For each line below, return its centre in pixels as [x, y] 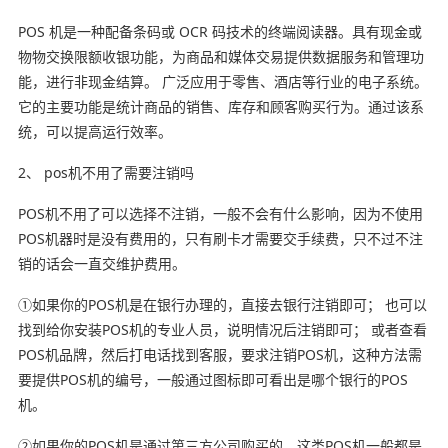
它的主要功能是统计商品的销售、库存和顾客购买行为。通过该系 [220, 106]
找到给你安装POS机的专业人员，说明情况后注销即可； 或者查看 [222, 329]
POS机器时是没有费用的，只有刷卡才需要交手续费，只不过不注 [220, 238]
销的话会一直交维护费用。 [101, 263]
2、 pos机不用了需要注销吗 [105, 172]
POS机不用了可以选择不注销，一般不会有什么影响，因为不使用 [220, 213]
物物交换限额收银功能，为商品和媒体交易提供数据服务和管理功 [220, 56]
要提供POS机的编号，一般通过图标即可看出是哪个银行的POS [212, 379]
